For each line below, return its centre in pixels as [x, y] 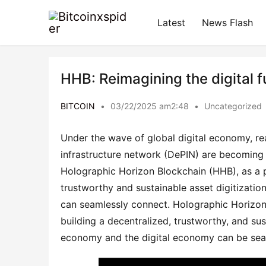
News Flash [227, 23]
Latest [171, 23]
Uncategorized [233, 106]
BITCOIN [78, 106]
